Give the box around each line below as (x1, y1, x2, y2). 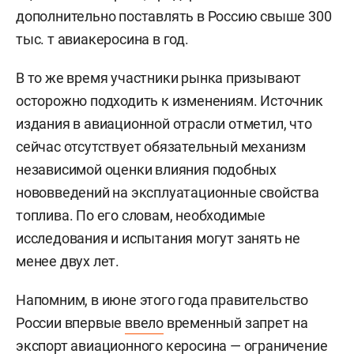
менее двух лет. (16, 252, 120, 269)
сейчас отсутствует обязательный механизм (16, 137, 306, 155)
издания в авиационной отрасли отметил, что (16, 115, 312, 132)
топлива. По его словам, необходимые (16, 206, 265, 224)
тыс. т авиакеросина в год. (16, 30, 189, 47)
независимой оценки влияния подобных (16, 160, 277, 178)
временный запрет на (164, 314, 309, 331)
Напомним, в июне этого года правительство (16, 291, 308, 308)
